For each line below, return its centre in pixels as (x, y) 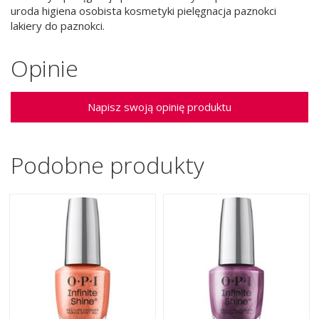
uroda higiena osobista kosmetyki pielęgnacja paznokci (143, 10)
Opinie (45, 68)
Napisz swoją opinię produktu (159, 106)
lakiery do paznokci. (58, 25)
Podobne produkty (108, 164)
